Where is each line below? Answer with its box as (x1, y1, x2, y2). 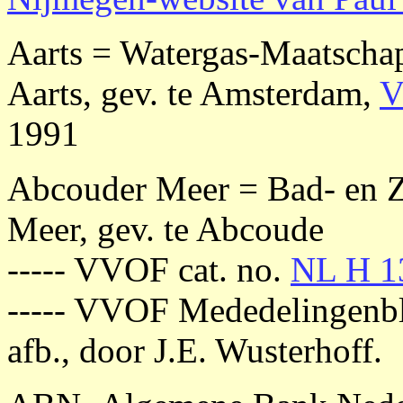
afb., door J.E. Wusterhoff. (7, 331, 382, 370)
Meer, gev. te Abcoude (7, 210, 324, 248)
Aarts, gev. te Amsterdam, (7, 74, 380, 112)
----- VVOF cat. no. (7, 250, 291, 289)
